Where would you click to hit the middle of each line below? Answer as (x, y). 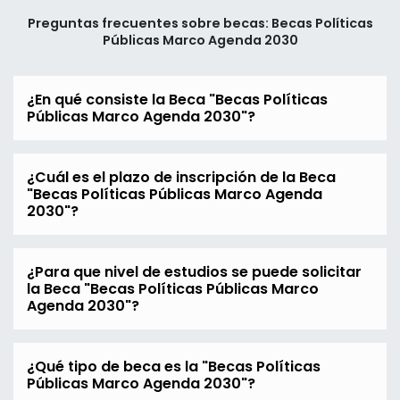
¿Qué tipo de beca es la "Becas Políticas (174, 367)
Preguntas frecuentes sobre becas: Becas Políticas (200, 24)
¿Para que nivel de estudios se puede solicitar (194, 272)
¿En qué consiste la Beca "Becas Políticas (177, 100)
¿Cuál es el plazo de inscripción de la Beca (181, 178)
